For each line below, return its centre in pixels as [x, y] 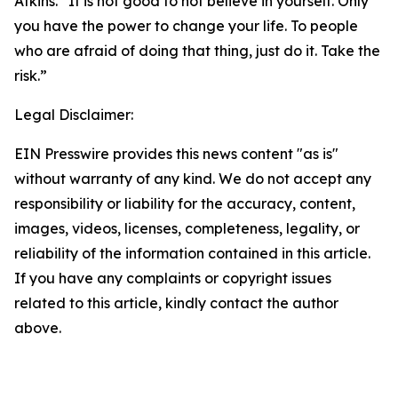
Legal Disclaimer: [74, 115]
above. [38, 328]
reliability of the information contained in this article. [192, 253]
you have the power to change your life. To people [186, 26]
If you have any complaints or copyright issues [173, 278]
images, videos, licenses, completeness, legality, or [187, 228]
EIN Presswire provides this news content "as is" [176, 154]
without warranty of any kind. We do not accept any [193, 179]
